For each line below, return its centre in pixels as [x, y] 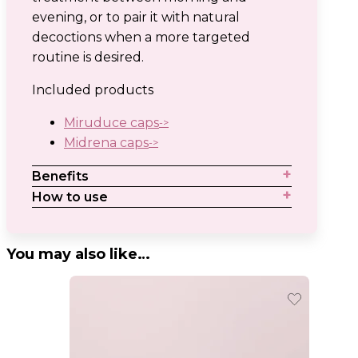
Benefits [60, 177]
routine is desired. [88, 58]
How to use [70, 197]
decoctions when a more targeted [141, 38]
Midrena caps [106, 143]
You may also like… [78, 255]
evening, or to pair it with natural [136, 18]
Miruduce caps [111, 123]
